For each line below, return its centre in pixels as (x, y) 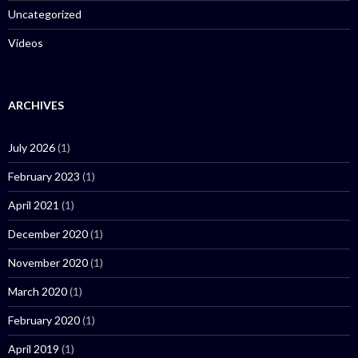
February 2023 (44, 176)
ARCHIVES (36, 105)
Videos (26, 43)
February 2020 (44, 320)
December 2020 (48, 234)
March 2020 (38, 291)
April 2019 (34, 349)
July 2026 (32, 147)
